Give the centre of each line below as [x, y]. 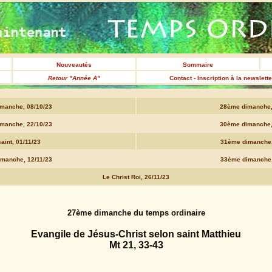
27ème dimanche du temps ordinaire [136, 213]
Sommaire [198, 65]
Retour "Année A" [74, 78]
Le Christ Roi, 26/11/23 [136, 177]
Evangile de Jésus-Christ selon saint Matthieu [136, 234]
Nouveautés [74, 65]
